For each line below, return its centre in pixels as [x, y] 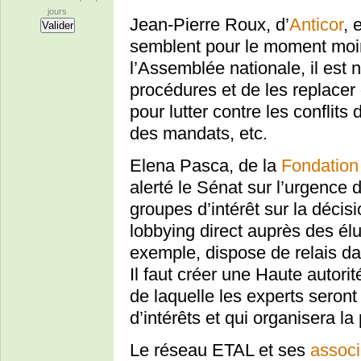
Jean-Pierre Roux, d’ [210, 24]
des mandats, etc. [199, 133]
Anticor [316, 24]
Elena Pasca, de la [205, 165]
